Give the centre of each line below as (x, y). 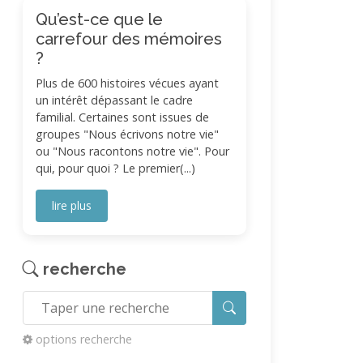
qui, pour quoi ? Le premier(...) (115, 168)
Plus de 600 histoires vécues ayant (127, 83)
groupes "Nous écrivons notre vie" (127, 134)
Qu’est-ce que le (99, 19)
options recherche (84, 339)
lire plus (72, 205)
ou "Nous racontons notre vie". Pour (132, 151)
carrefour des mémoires (129, 39)
